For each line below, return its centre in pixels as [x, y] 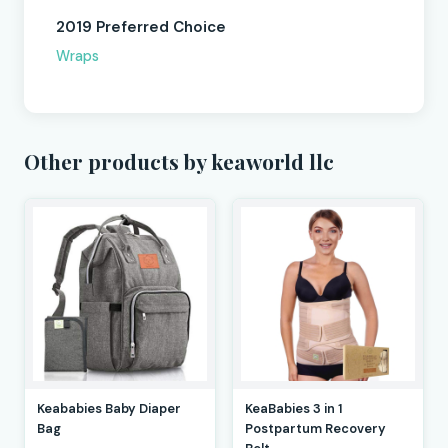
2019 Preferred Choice [141, 27]
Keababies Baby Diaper [109, 408]
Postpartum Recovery [315, 428]
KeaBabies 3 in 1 [293, 408]
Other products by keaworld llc [179, 161]
